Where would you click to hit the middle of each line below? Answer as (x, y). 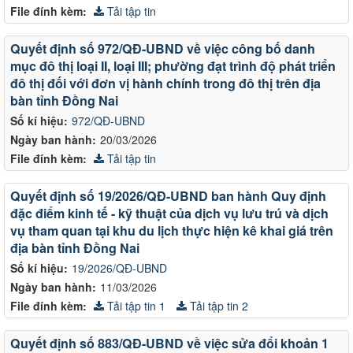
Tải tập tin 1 (135, 305)
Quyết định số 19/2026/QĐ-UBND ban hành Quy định (168, 195)
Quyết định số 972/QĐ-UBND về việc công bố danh (163, 48)
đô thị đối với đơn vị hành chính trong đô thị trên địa (165, 83)
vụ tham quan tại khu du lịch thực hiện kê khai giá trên (172, 230)
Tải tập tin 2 (217, 305)
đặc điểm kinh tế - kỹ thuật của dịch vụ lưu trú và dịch (169, 213)
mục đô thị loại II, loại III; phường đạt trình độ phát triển (173, 65)
